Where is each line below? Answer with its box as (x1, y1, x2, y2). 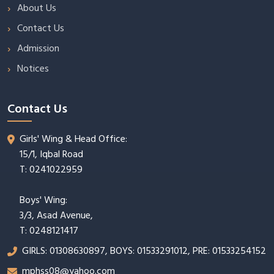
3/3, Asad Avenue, (20, 207, 93, 223)
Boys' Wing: (20, 192, 67, 208)
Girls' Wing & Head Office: (20, 131, 127, 147)
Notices (17, 61, 49, 76)
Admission (17, 40, 59, 56)
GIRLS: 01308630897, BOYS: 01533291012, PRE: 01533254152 (22, 243, 266, 259)
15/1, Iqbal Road (20, 146, 83, 162)
